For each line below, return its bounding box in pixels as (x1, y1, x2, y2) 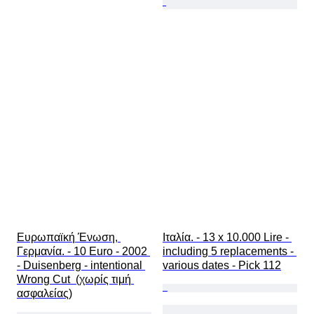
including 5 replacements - (163, 245, 296, 258)
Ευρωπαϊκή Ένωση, (17, 231, 121, 244)
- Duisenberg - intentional (17, 259, 145, 272)
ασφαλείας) (17, 287, 72, 300)
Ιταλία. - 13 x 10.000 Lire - (163, 231, 292, 244)
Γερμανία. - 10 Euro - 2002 (17, 245, 150, 258)
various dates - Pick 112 (163, 259, 281, 272)
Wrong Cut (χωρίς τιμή (17, 273, 134, 286)
